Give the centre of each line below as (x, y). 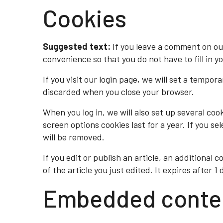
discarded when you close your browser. (118, 92)
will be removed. (74, 137)
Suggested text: (78, 46)
